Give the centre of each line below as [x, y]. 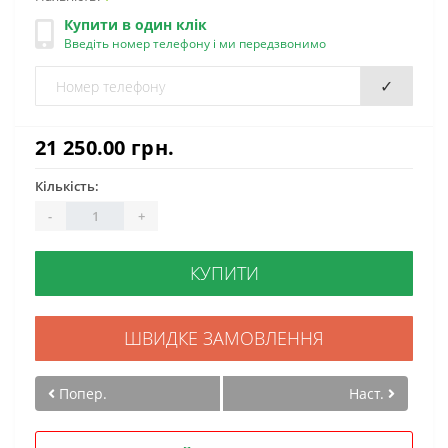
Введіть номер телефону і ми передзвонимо [195, 43]
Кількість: [67, 186]
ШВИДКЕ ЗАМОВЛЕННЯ [224, 338]
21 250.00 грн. [105, 147]
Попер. [81, 393]
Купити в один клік [135, 24]
